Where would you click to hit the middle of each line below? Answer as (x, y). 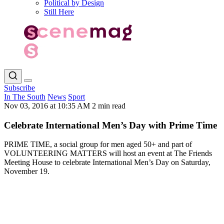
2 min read (109, 105)
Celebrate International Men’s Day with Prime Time (110, 125)
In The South (25, 96)
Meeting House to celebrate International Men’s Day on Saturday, (107, 162)
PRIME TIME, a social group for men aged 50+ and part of (98, 144)
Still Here (59, 12)
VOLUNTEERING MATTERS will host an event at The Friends (108, 153)
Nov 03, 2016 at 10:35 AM (48, 105)
